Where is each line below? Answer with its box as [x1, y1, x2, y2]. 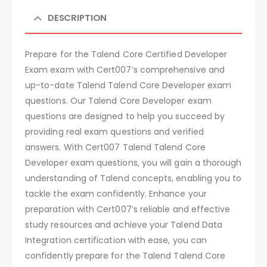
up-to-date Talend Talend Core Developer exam [25, 79, 232, 91]
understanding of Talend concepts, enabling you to [25, 172, 242, 184]
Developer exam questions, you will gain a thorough [25, 156, 242, 169]
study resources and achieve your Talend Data [25, 218, 223, 231]
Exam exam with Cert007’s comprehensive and [25, 63, 225, 76]
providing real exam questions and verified [25, 125, 204, 138]
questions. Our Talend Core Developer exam [25, 94, 212, 107]
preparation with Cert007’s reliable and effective [25, 203, 231, 215]
